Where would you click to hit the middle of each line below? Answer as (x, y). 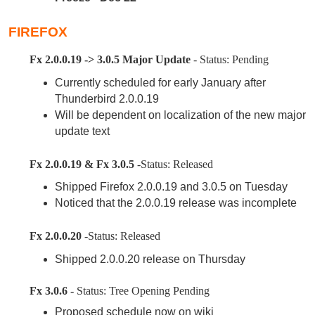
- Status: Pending (231, 60)
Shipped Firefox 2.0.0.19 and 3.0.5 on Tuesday (171, 187)
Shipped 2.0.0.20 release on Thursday (150, 259)
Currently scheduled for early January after (160, 82)
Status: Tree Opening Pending (143, 290)
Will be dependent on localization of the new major (180, 115)
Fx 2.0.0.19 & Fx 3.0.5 (83, 164)
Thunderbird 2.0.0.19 (107, 98)
